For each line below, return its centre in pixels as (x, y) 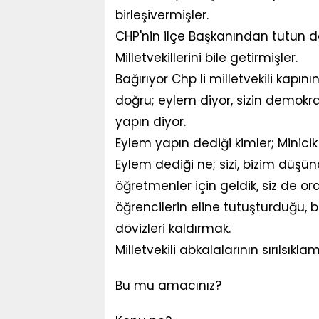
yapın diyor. (152, 122)
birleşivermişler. (162, 15)
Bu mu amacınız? (168, 286)
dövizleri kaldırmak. (173, 229)
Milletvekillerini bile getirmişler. (206, 58)
